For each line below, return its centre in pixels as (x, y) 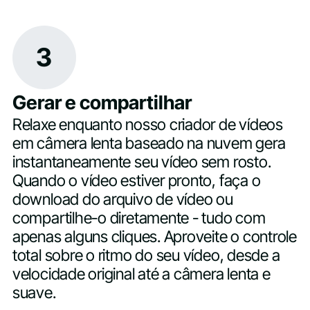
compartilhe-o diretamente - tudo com (139, 218)
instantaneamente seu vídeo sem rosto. (142, 162)
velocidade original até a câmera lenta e (141, 274)
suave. (34, 292)
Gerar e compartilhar (102, 102)
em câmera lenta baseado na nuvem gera (149, 143)
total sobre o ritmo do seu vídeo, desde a (146, 255)
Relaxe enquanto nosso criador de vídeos (147, 124)
